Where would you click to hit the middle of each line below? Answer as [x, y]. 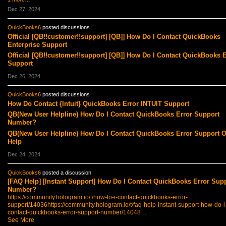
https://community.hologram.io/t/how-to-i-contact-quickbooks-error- [97, 197]
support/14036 [27, 205]
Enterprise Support [37, 44]
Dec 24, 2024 [24, 154]
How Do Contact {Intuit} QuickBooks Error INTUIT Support [98, 103]
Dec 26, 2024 [24, 76]
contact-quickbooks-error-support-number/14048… [77, 213]
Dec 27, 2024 [24, 9]
